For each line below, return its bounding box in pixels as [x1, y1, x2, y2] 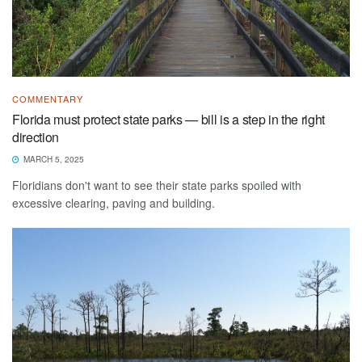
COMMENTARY [12, 92, 83, 106]
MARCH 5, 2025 [21, 154, 84, 166]
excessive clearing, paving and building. [12, 195, 215, 212]
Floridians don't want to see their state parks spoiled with [12, 177, 301, 194]
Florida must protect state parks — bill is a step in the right [12, 110, 326, 129]
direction [12, 128, 60, 147]
